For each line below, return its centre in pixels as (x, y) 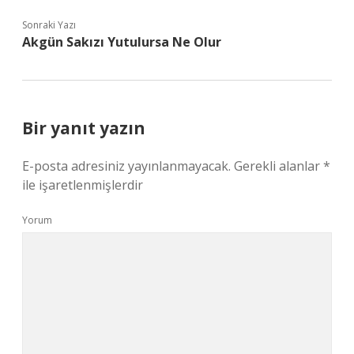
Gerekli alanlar (279, 166)
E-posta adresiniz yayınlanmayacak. (126, 166)
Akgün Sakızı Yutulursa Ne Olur (122, 42)
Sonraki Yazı (49, 25)
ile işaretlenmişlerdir (83, 185)
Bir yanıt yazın (84, 128)
